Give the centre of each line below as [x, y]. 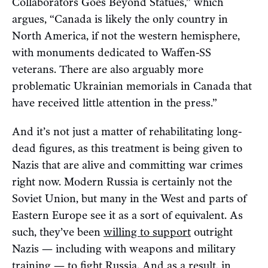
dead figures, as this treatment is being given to [127, 149]
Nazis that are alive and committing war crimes [127, 165]
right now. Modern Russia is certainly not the [122, 182]
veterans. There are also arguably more [108, 70]
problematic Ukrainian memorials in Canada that [132, 86]
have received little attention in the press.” [115, 103]
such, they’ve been [58, 232]
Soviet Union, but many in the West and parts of [129, 199]
